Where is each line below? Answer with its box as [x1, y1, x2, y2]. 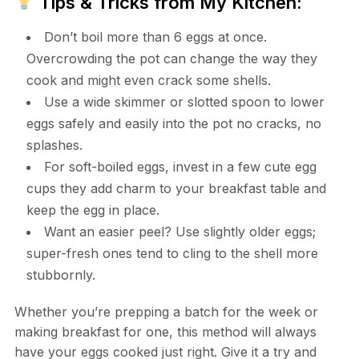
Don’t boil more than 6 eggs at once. [43, 29, 267, 46]
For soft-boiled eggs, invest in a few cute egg [43, 159, 317, 175]
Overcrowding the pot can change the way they [26, 50, 317, 67]
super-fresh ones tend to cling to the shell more [26, 245, 318, 262]
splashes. [26, 137, 83, 154]
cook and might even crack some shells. [26, 72, 271, 89]
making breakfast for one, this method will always [14, 324, 317, 341]
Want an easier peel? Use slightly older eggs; [43, 224, 316, 240]
